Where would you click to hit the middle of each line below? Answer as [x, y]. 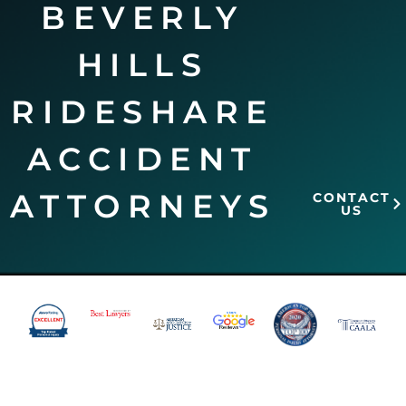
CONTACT [351, 197]
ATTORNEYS [143, 206]
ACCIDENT [142, 159]
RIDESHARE [143, 111]
